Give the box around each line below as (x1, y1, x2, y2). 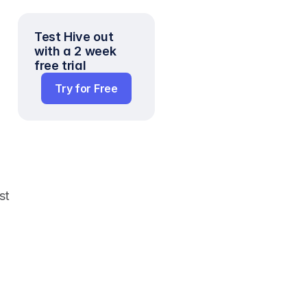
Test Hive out (34, 29, 114, 44)
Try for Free (55, 82, 118, 95)
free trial (34, 58, 86, 73)
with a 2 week (34, 44, 116, 58)
